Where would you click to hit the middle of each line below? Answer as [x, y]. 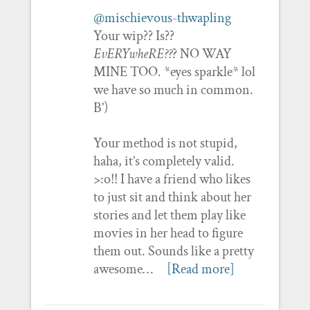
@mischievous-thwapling [162, 18]
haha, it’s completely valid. [164, 161]
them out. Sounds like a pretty [173, 251]
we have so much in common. [173, 90]
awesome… [123, 269]
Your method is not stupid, [165, 143]
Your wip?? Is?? [134, 36]
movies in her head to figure [168, 233]
